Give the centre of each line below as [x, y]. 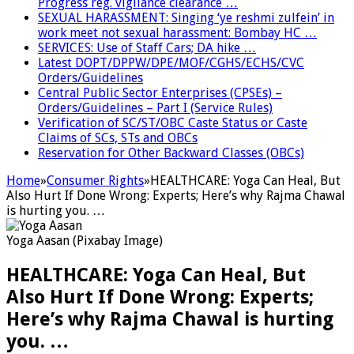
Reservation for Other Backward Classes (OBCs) [171, 153]
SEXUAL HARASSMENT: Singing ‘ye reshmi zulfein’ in [186, 17]
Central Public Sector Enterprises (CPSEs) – [160, 92]
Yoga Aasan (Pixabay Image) [85, 240]
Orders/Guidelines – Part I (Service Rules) [155, 107]
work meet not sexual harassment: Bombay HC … [177, 32]
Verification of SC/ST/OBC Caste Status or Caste [173, 122]
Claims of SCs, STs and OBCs [118, 137]
